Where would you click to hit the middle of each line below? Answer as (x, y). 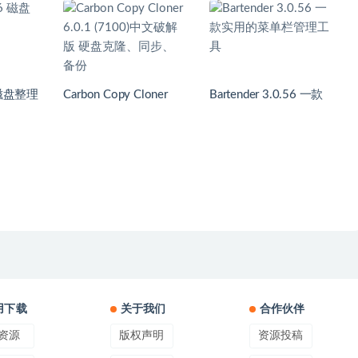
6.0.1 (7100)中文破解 (119, 109)
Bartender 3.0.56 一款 (267, 95)
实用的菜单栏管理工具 (269, 109)
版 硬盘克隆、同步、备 (71, 124)
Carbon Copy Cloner (115, 95)
